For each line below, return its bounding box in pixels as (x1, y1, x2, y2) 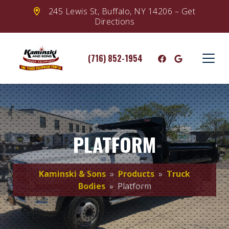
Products (118, 168, 154, 180)
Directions (95, 16, 134, 27)
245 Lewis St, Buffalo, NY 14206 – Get (46, 6, 195, 17)
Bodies (78, 180, 105, 192)
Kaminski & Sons (39, 168, 106, 180)
